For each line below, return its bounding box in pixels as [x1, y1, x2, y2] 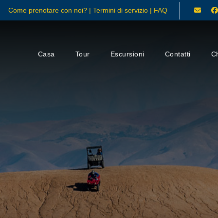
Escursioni [110, 50, 145, 58]
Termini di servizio [93, 6, 150, 14]
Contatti [164, 50, 191, 58]
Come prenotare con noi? [8, 6, 89, 14]
